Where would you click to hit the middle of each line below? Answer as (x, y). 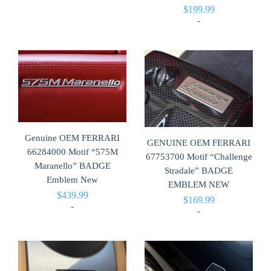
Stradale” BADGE (199, 171)
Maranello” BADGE (72, 166)
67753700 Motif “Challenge (199, 157)
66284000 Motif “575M (72, 152)
